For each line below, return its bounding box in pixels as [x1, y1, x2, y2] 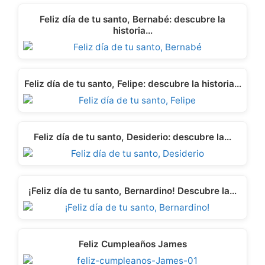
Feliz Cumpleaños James [78, 238, 187, 250]
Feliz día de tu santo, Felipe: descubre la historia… [24, 78, 241, 90]
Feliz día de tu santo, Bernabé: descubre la [40, 13, 225, 25]
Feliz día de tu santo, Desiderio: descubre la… [34, 131, 231, 143]
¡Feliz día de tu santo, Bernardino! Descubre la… [28, 185, 237, 196]
